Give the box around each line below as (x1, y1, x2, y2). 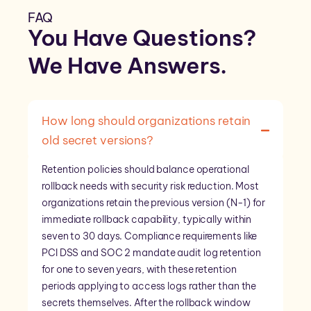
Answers (127, 51, 221, 80)
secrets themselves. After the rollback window (42, 296, 251, 310)
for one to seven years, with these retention (42, 263, 237, 276)
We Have (28, 51, 128, 80)
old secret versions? (42, 133, 153, 149)
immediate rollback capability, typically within (42, 213, 252, 226)
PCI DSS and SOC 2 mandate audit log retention (42, 246, 261, 260)
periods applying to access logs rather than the (42, 280, 257, 293)
